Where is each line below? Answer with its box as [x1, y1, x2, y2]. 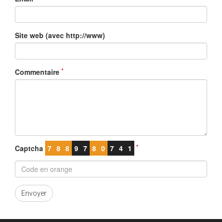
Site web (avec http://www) [15, 30, 105, 41]
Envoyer [21, 189, 47, 198]
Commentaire [15, 67, 61, 77]
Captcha [15, 143, 45, 154]
